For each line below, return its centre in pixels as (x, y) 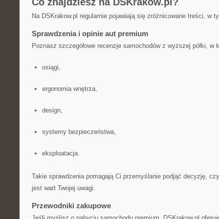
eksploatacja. (61, 153)
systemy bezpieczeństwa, (79, 132)
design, (52, 110)
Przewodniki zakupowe (71, 206)
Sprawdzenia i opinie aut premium (90, 33)
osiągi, (51, 67)
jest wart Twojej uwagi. (64, 188)
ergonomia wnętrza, (69, 89)
